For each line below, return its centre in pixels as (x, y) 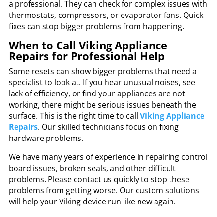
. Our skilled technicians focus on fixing (108, 127)
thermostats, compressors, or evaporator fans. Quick (106, 15)
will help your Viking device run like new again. (92, 201)
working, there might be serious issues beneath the (102, 104)
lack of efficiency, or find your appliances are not (97, 93)
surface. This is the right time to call (74, 116)
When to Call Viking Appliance (88, 45)
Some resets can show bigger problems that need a (102, 71)
